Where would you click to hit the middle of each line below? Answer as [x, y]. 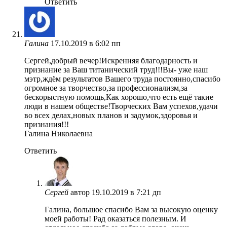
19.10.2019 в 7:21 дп [126, 192]
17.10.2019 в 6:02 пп [86, 43]
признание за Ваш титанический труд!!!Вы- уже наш [116, 69]
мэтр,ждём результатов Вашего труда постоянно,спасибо [122, 79]
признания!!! [47, 124]
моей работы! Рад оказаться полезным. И [116, 218]
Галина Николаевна [59, 133]
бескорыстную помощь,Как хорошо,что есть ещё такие [119, 97]
